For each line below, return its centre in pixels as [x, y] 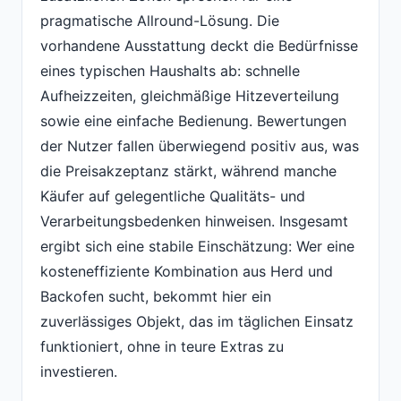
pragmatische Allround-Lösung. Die [160, 21]
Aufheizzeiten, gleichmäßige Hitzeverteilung [190, 96]
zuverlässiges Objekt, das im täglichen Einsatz [197, 322]
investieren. [79, 372]
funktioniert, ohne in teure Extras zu [162, 347]
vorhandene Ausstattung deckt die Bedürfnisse [199, 46]
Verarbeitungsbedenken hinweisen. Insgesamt [194, 222]
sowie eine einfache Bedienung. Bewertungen [193, 121]
